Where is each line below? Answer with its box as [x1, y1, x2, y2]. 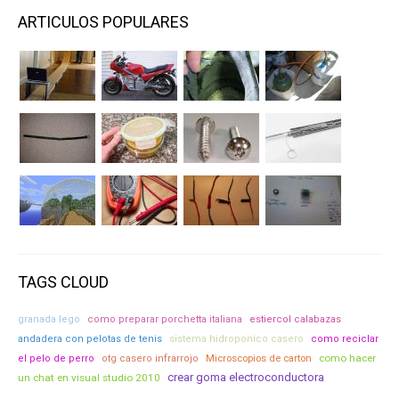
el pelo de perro [18, 353, 94, 364]
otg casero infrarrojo [102, 353, 199, 364]
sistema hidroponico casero [169, 333, 304, 345]
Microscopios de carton [206, 353, 312, 364]
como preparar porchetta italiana [87, 313, 242, 325]
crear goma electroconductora [167, 370, 324, 384]
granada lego [18, 313, 80, 325]
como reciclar [311, 333, 379, 345]
